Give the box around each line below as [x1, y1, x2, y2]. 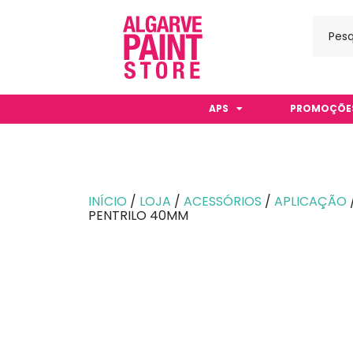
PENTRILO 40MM [88, 206, 188, 225]
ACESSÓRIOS [184, 192, 262, 210]
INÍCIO [88, 192, 127, 210]
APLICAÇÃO [274, 192, 347, 210]
